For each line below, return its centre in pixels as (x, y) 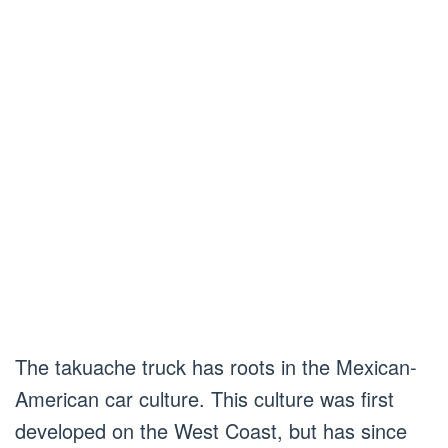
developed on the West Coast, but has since (211, 431)
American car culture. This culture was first (204, 399)
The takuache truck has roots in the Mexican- (216, 367)
